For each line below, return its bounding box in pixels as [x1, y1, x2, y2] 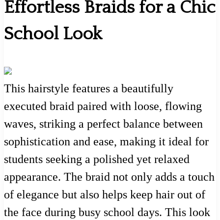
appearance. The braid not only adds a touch [4, 170, 215, 183]
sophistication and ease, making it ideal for [4, 135, 209, 148]
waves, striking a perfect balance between [4, 117, 203, 130]
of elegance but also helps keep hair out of [4, 188, 205, 201]
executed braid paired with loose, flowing [4, 99, 202, 112]
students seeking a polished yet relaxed [4, 152, 190, 165]
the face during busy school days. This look [4, 205, 210, 219]
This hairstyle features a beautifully [4, 82, 173, 95]
